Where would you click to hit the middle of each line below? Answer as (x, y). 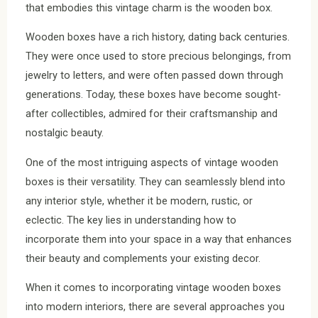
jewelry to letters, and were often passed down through (154, 76)
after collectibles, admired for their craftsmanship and (152, 114)
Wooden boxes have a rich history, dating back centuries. (158, 37)
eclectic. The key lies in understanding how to (131, 220)
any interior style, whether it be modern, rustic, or (139, 201)
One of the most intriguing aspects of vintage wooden (152, 162)
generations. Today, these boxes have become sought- (153, 95)
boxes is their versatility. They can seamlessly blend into (155, 181)
